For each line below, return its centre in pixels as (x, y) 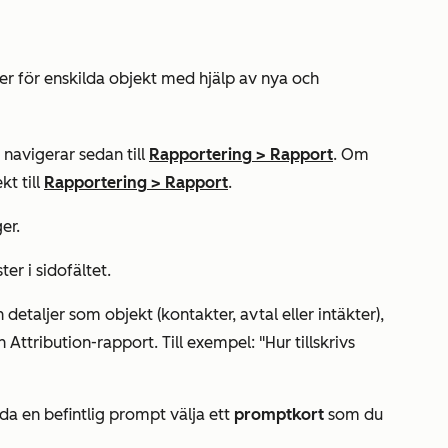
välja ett (200, 414)
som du (353, 414)
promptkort (279, 414)
